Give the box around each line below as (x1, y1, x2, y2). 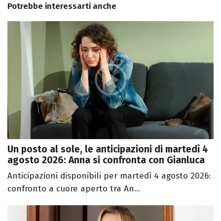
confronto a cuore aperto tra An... (7, 183, 140, 194)
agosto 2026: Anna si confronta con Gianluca (7, 154, 205, 166)
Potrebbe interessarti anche (7, 1, 116, 12)
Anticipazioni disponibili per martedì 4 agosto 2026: (7, 170, 211, 181)
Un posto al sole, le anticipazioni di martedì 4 (7, 143, 208, 155)
